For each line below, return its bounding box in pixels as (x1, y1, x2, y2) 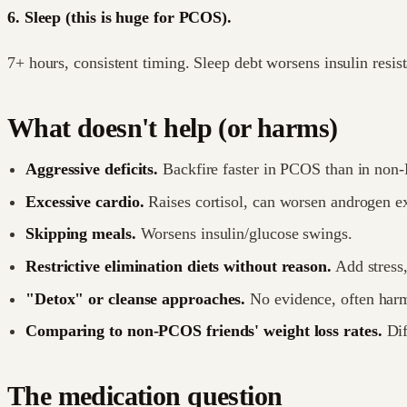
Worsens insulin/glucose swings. (135, 224, 352, 243)
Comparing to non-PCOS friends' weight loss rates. (25, 322, 382, 341)
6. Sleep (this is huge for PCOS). (7, 7, 233, 26)
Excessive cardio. (25, 192, 144, 211)
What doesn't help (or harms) (7, 113, 338, 143)
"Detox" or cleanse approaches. (25, 289, 246, 308)
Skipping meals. (25, 224, 136, 243)
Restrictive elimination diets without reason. (25, 256, 332, 275)
